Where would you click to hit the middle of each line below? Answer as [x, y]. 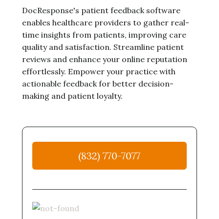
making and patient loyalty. [72, 96]
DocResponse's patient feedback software [101, 10]
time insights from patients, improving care [104, 35]
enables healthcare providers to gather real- [105, 22]
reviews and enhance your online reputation [104, 59]
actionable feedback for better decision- [98, 84]
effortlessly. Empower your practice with [99, 71]
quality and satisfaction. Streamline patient [103, 47]
